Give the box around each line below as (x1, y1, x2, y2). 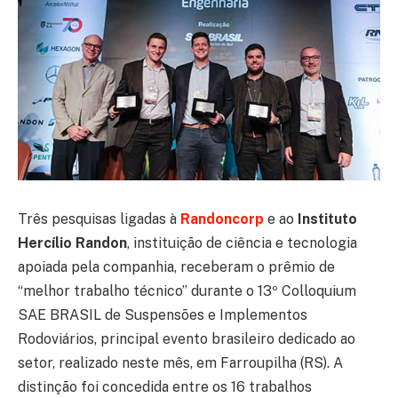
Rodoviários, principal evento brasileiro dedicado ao (18, 330, 355, 347)
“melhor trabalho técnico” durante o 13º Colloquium (18, 282, 356, 299)
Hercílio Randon (18, 234, 127, 251)
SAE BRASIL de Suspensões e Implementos (18, 306, 307, 323)
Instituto (294, 210, 357, 227)
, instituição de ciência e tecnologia (127, 234, 357, 251)
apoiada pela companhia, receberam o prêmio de (18, 258, 335, 275)
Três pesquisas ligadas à (18, 210, 180, 227)
